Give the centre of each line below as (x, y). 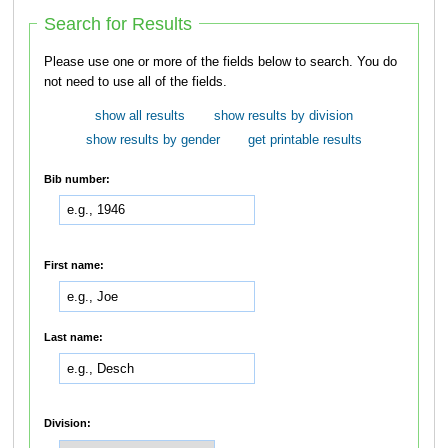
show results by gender (152, 139)
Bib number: (77, 178)
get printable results (305, 139)
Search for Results (118, 23)
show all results (140, 116)
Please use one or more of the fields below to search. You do (201, 61)
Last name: (74, 336)
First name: (74, 264)
